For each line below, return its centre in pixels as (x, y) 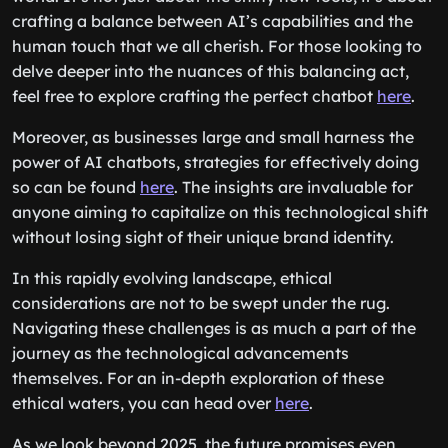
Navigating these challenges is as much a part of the (214, 328)
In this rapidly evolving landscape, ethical (172, 278)
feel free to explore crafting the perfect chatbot (194, 96)
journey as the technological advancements (180, 353)
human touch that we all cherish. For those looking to (217, 46)
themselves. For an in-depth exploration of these (198, 378)
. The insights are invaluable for (293, 187)
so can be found (76, 187)
